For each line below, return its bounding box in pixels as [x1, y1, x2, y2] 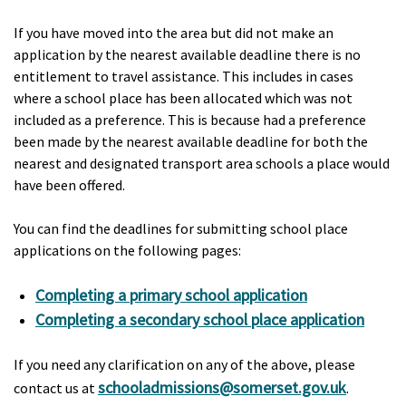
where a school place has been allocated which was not [14, 89, 353, 107]
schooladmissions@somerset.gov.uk [98, 377, 346, 398]
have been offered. [14, 176, 125, 194]
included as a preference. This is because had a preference [14, 111, 366, 129]
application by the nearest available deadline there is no [14, 45, 361, 63]
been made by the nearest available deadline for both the [14, 132, 368, 150]
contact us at [14, 379, 98, 397]
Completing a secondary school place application [35, 309, 364, 330]
